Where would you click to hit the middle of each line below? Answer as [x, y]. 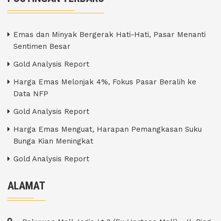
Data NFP [31, 94]
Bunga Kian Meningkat [53, 141]
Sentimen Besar [42, 47]
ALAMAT [26, 186]
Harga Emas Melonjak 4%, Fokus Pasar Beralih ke [105, 82]
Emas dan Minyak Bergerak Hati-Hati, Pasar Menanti [110, 35]
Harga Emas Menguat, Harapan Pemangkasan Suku [108, 129]
